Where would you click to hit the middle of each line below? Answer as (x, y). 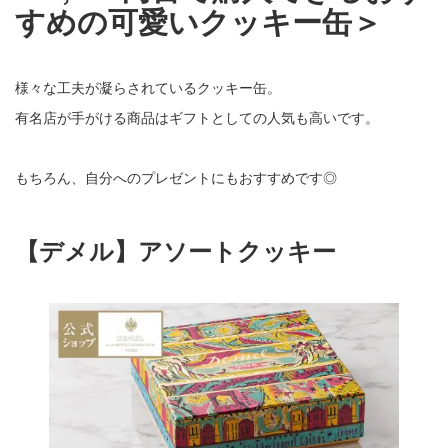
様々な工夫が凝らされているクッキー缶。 (148, 86)
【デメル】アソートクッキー (175, 249)
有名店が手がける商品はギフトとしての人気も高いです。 (197, 116)
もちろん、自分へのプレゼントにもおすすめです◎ (176, 176)
